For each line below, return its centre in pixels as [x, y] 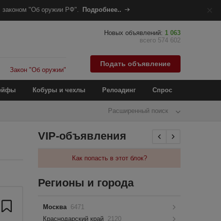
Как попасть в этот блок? [109, 158]
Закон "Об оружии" [38, 70]
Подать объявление [135, 63]
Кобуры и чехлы [59, 90]
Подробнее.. [102, 10]
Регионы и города [86, 183]
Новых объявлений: [134, 33]
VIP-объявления [82, 136]
